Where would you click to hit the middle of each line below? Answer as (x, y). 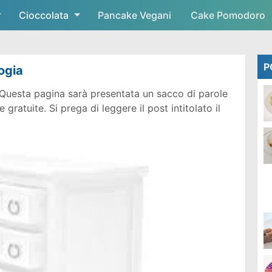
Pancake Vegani (134, 15)
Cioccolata (44, 15)
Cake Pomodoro (228, 15)
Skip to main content (136, 15)
